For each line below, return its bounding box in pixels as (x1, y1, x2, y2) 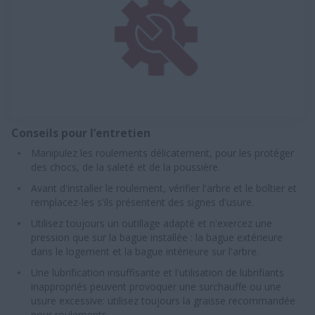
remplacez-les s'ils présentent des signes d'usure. (31, 195, 254, 210)
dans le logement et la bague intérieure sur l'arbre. (31, 245, 259, 259)
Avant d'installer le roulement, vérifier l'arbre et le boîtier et (31, 181, 297, 195)
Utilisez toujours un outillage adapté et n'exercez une (31, 217, 272, 231)
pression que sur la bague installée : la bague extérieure (31, 231, 283, 245)
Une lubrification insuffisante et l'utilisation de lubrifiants (31, 266, 284, 280)
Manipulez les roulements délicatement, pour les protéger (31, 146, 294, 160)
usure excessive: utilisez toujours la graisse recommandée (31, 294, 295, 308)
